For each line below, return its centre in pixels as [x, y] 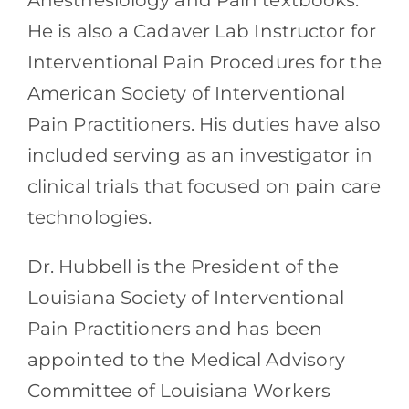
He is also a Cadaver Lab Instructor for [201, 31]
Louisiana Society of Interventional [186, 298]
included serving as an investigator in [199, 156]
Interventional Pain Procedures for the [204, 63]
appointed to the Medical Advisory [186, 360]
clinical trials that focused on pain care [204, 187]
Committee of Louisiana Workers [178, 391]
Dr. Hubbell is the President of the [183, 267]
